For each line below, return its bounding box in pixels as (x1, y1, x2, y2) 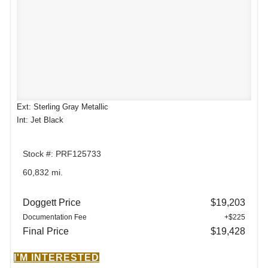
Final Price (23, 226, 69, 236)
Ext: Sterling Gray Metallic (17, 102, 108, 111)
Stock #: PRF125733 (23, 148, 101, 159)
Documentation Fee (23, 212, 87, 221)
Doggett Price (23, 197, 81, 208)
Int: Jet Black (17, 115, 63, 124)
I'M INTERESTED (14, 252, 99, 263)
